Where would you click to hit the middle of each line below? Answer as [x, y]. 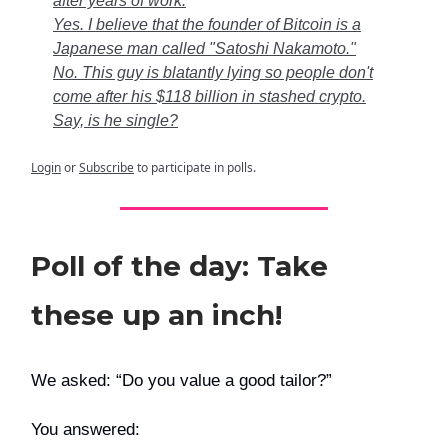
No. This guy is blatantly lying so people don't [213, 73]
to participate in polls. [195, 168]
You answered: [85, 430]
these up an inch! [156, 315]
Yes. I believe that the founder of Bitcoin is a [207, 25]
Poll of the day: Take [179, 266]
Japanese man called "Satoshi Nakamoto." [204, 49]
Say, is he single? [115, 121]
